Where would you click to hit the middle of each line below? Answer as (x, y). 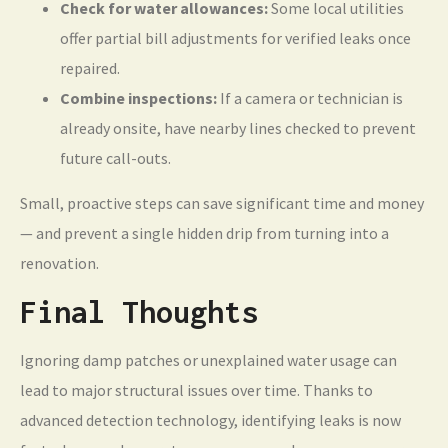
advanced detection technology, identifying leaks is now (210, 420)
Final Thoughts (139, 312)
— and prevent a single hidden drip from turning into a (204, 233)
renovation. (59, 263)
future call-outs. (115, 158)
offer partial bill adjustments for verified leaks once (235, 38)
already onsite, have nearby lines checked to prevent (238, 128)
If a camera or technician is (310, 98)
